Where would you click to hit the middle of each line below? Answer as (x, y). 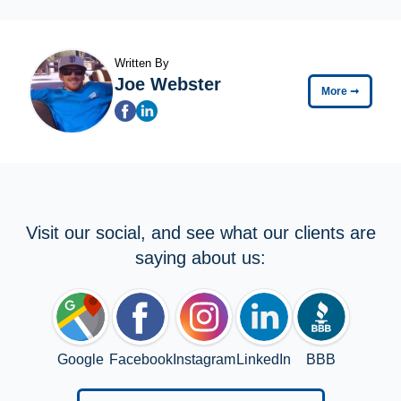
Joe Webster (168, 84)
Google (80, 359)
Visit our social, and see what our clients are (200, 232)
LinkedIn (264, 359)
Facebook (141, 359)
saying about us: (200, 257)
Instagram (204, 359)
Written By (142, 63)
